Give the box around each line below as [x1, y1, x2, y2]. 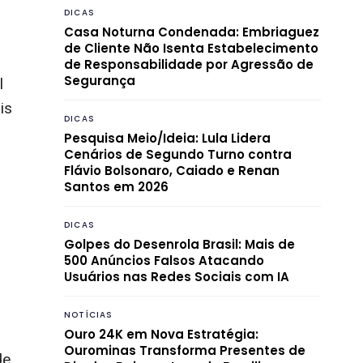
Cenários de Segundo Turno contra [64, 145, 292, 163]
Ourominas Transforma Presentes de [64, 341, 305, 359]
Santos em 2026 [64, 177, 169, 195]
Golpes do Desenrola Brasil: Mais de [64, 235, 295, 253]
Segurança [64, 71, 135, 89]
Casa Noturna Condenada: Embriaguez [64, 23, 319, 41]
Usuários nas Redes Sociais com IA [64, 267, 289, 285]
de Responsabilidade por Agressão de [64, 55, 314, 73]
